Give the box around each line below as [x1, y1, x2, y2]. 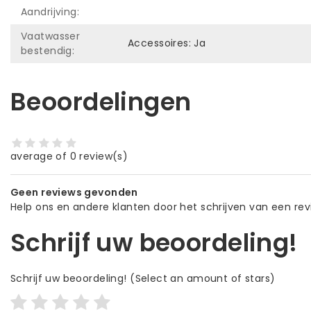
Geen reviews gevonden [10, 185, 138, 200]
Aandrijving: [21, 4, 80, 19]
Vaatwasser [21, 28, 81, 43]
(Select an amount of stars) [126, 271, 276, 286]
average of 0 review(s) [10, 149, 128, 164]
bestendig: [21, 43, 75, 58]
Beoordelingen [10, 84, 192, 119]
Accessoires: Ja [128, 35, 206, 50]
